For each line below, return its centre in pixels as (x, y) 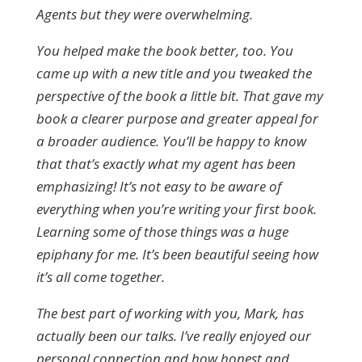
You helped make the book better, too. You (164, 51)
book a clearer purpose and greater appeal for (177, 118)
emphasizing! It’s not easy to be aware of (158, 186)
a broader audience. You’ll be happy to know (171, 141)
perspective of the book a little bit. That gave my (179, 96)
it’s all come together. (100, 277)
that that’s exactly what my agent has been (166, 164)
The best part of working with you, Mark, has (170, 313)
